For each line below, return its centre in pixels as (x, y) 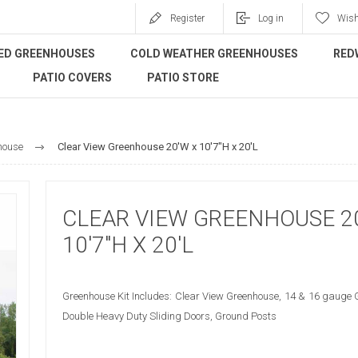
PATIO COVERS (72, 78)
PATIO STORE (183, 78)
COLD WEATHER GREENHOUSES (214, 54)
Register (187, 18)
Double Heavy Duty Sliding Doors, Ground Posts (169, 316)
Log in (271, 18)
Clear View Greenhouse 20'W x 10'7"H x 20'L (157, 147)
